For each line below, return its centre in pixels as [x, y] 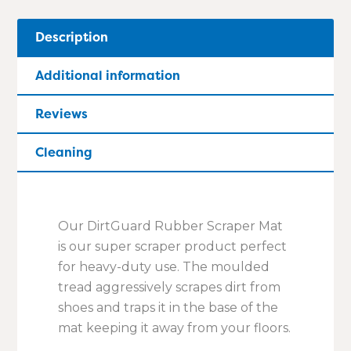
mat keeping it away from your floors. [175, 328]
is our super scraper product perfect [173, 247]
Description [72, 37]
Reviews [62, 114]
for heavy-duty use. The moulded [164, 267]
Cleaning [64, 152]
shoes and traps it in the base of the [168, 308]
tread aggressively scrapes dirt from [170, 288]
